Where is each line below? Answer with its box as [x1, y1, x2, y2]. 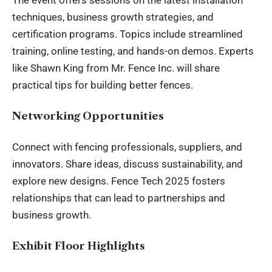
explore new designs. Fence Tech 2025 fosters [12, 175, 225, 187]
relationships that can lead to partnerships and [12, 192, 225, 204]
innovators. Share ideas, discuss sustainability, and [12, 158, 243, 170]
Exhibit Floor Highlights [12, 239, 145, 252]
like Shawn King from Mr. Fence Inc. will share [12, 62, 220, 74]
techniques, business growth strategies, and [12, 11, 214, 23]
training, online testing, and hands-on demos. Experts [12, 45, 254, 57]
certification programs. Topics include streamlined [12, 28, 243, 40]
